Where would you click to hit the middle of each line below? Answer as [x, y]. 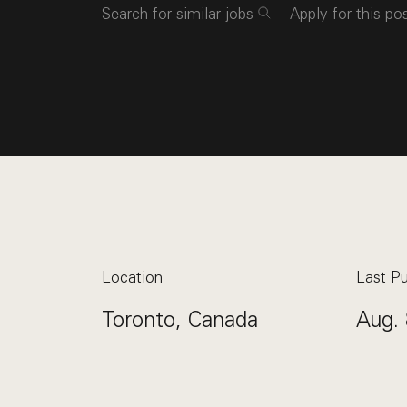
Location [132, 277]
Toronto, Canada [180, 319]
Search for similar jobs [178, 14]
